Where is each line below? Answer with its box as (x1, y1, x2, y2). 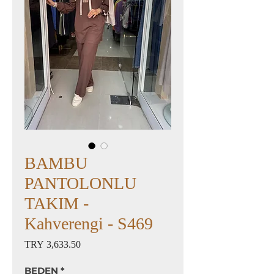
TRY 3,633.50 (24, 239, 81, 250)
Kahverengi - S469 (24, 214, 153, 233)
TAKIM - (24, 194, 89, 213)
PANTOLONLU (24, 174, 136, 193)
